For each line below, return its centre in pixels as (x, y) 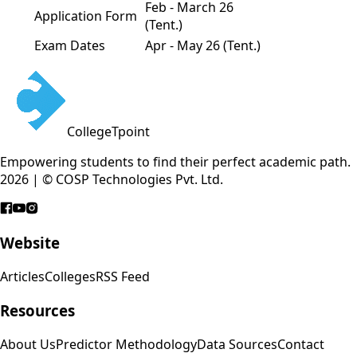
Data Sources (237, 344)
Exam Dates (70, 45)
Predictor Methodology (126, 344)
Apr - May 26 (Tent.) (203, 45)
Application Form (86, 16)
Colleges (70, 277)
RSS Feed (123, 277)
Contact (301, 344)
